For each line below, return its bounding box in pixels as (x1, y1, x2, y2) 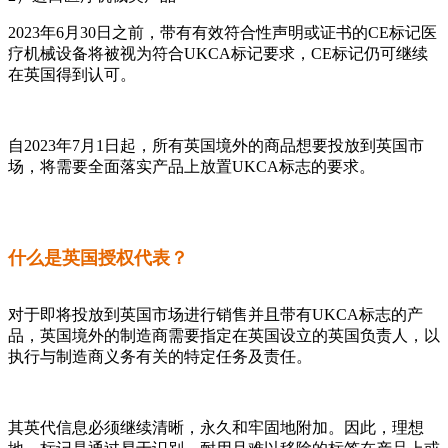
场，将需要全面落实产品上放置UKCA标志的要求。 (8, 157, 375, 175)
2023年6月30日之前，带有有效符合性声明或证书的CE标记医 (8, 23, 437, 41)
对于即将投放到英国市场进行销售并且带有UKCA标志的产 (8, 306, 423, 324)
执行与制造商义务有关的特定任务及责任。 (8, 348, 312, 366)
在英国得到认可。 (8, 65, 136, 83)
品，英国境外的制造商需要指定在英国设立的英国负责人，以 (8, 327, 440, 345)
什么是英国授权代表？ (8, 248, 188, 269)
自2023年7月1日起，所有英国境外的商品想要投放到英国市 (8, 136, 424, 154)
